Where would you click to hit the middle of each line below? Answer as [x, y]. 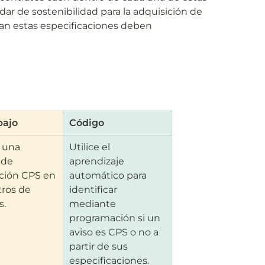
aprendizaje [96, 161]
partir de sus [98, 246]
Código [86, 123]
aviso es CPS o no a [114, 232]
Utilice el [89, 147]
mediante [92, 204]
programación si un [114, 218]
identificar [93, 190]
